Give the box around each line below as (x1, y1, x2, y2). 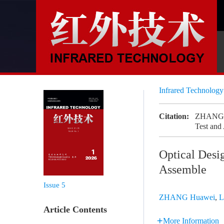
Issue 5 (43, 181, 65, 189)
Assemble (159, 163, 206, 176)
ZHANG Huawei (159, 193, 215, 201)
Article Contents (43, 204, 107, 214)
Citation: (159, 112, 189, 120)
